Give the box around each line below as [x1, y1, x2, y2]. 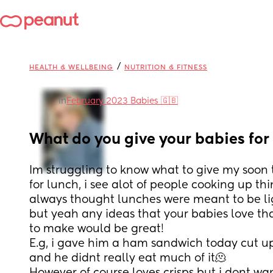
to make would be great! [29, 224, 164, 235]
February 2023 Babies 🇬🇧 [66, 97, 178, 105]
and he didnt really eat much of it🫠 [29, 253, 229, 264]
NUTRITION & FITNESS [124, 64, 207, 71]
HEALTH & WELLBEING [29, 64, 113, 71]
